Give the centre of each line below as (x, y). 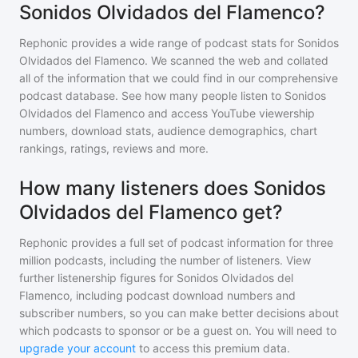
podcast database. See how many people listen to (152, 95)
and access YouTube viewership (231, 113)
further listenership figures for (98, 278)
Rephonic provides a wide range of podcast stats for (158, 43)
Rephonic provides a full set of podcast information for (161, 243)
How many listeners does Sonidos (173, 188)
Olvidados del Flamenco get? (151, 212)
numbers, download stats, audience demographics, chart (168, 131)
